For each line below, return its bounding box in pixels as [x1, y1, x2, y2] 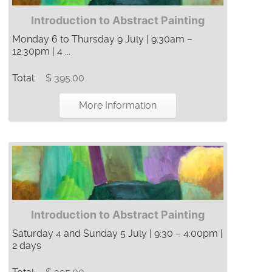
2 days [12, 240, 41, 252]
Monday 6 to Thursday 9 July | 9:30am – [12, 33, 192, 46]
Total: [12, 72, 38, 84]
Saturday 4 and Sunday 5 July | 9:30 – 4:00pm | [12, 228, 223, 240]
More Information [79, 100, 157, 112]
